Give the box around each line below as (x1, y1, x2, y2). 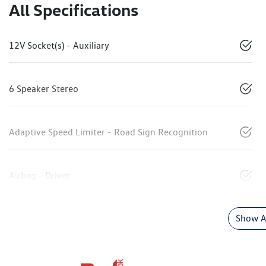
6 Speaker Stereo (9, 83, 78, 95)
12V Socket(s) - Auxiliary (9, 40, 109, 52)
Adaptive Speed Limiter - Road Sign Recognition (9, 126, 208, 138)
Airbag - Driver (9, 170, 70, 182)
